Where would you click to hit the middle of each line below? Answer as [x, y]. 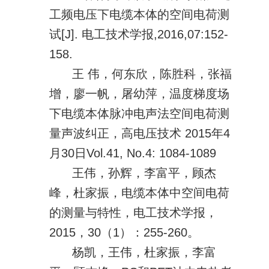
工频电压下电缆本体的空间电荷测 [140, 14]
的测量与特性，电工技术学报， [134, 212]
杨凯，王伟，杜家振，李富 [144, 252]
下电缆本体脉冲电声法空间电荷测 [140, 113]
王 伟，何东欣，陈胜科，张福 [152, 74]
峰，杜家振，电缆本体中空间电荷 [140, 192]
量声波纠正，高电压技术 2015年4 [140, 133]
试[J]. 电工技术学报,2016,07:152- [139, 34]
